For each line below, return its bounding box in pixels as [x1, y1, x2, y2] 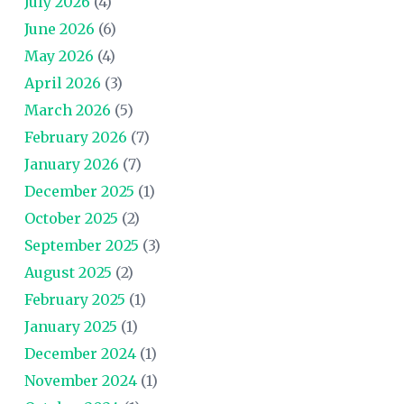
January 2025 [23, 317, 117, 335]
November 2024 [23, 371, 137, 390]
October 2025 [23, 208, 118, 227]
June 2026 [23, 19, 95, 38]
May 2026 [23, 46, 94, 65]
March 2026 [23, 100, 111, 119]
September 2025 [23, 235, 139, 254]
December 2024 [23, 344, 136, 363]
